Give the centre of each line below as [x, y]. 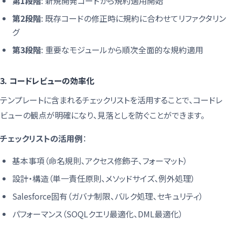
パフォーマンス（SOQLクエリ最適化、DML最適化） [98, 214]
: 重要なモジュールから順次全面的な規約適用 [122, 49]
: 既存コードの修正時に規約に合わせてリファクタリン [134, 18]
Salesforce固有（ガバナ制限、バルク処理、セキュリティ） [108, 196]
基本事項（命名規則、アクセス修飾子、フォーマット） [100, 160]
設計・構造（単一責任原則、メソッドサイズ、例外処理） [104, 178]
